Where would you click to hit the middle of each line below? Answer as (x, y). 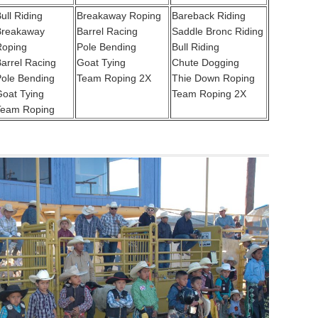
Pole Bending (106, 47)
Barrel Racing (107, 32)
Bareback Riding (209, 16)
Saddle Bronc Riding (218, 32)
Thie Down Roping (213, 78)
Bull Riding (196, 47)
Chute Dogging (205, 63)
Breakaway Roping (119, 16)
